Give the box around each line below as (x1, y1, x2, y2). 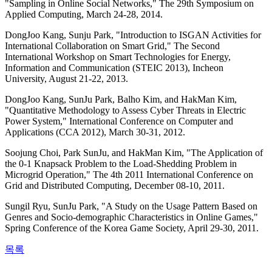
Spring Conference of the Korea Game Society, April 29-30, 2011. (5, 223, 259, 234)
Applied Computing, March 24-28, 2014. (5, 9, 163, 20)
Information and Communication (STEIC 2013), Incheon (5, 63, 223, 73)
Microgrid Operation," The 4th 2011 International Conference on (5, 169, 253, 180)
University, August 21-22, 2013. (5, 73, 128, 84)
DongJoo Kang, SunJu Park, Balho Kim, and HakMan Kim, (5, 94, 237, 105)
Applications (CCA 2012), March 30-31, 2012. (5, 127, 185, 138)
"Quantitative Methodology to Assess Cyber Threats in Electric (5, 105, 246, 116)
